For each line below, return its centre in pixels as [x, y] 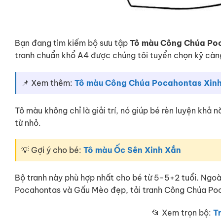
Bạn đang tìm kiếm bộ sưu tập [72, 43]
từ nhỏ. [28, 123]
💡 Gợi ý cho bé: [52, 150]
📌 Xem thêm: [48, 83]
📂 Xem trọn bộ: [182, 212]
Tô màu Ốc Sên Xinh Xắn [132, 150]
